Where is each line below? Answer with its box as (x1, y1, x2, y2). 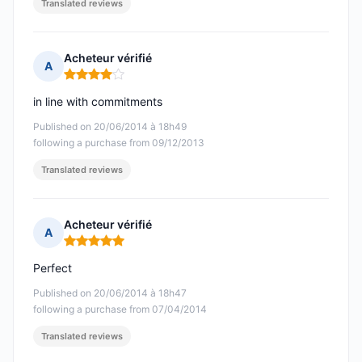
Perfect (33, 261, 72, 276)
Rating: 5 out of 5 (63, 239, 160, 255)
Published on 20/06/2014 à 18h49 (33, 120, 187, 133)
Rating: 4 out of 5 (63, 73, 161, 89)
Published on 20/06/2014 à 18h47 (33, 287, 187, 300)
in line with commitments (33, 95, 162, 109)
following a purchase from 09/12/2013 (33, 137, 204, 149)
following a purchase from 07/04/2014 (33, 303, 207, 316)
